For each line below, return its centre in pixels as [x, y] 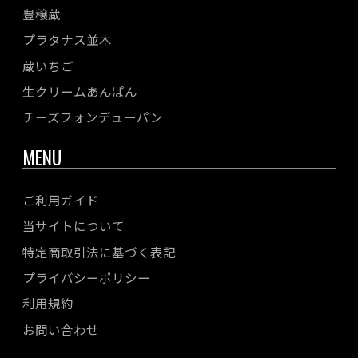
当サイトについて [74, 226]
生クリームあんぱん [80, 91]
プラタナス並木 [67, 40]
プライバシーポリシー [86, 277]
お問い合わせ [61, 329]
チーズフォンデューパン [93, 117]
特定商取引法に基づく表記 [99, 251]
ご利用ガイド [61, 199]
